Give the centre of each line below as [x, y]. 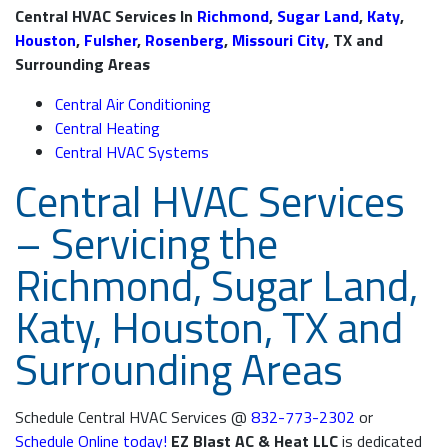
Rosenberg [184, 40]
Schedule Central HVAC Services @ [131, 417]
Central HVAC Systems [132, 152]
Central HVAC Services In [106, 16]
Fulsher [110, 40]
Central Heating [107, 128]
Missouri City [278, 40]
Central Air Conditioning [133, 104]
